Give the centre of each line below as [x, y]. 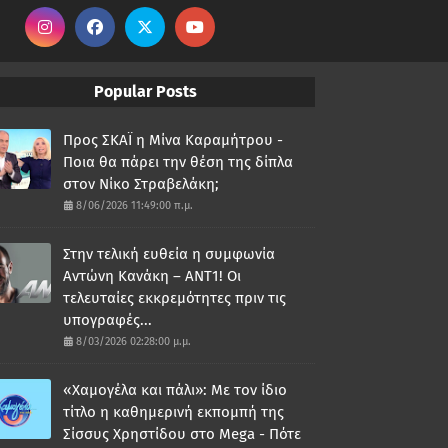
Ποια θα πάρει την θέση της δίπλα [177, 162]
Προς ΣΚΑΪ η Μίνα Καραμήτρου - [172, 140]
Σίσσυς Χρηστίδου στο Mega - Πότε [181, 434]
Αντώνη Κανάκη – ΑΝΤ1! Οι [151, 276]
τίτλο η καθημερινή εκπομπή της [173, 412]
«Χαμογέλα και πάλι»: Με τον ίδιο [174, 390]
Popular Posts [145, 91]
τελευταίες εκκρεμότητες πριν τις [174, 298]
